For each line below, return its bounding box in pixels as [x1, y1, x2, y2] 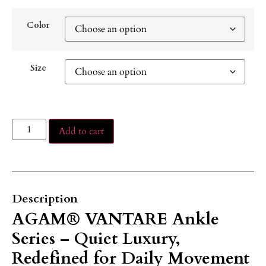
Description [12, 190, 78, 207]
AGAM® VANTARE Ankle [12, 207, 219, 230]
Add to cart [59, 124, 104, 138]
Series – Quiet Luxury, [12, 227, 180, 250]
